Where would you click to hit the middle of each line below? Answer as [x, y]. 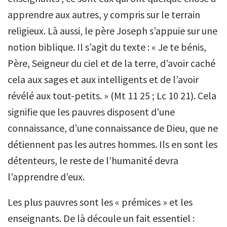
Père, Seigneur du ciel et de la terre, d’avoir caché [111, 63]
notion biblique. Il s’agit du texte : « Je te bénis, [107, 47]
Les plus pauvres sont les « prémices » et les [100, 202]
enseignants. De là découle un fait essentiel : [101, 218]
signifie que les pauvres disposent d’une [91, 111]
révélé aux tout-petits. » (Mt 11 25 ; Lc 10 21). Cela [112, 95]
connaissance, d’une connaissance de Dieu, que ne [113, 128]
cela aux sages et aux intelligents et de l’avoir [103, 79]
